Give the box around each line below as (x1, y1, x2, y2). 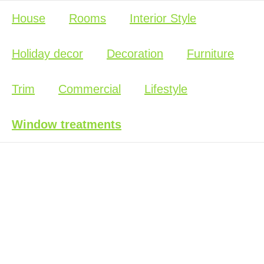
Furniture (187, 47, 234, 60)
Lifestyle (144, 82, 187, 95)
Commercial (58, 82, 121, 95)
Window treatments (12, 118, 121, 131)
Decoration (107, 47, 163, 60)
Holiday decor (12, 47, 83, 60)
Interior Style (130, 12, 196, 25)
